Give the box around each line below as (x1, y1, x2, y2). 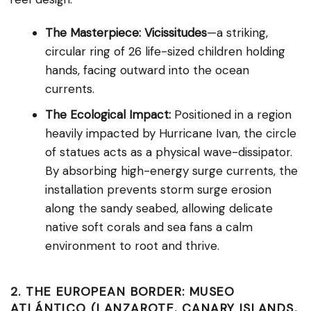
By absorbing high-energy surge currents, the (45, 162, 298, 178)
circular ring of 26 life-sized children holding (45, 43, 285, 59)
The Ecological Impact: (45, 106, 171, 122)
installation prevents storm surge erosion (45, 181, 271, 197)
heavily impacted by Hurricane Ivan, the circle (45, 125, 296, 141)
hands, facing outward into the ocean (45, 62, 249, 78)
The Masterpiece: (45, 24, 141, 40)
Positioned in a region (171, 106, 292, 122)
